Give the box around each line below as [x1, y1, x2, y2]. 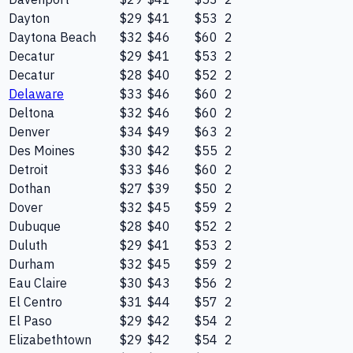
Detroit [9, 162, 48, 178]
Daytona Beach [9, 29, 96, 46]
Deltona [9, 105, 54, 121]
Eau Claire [9, 275, 67, 292]
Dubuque [9, 218, 61, 235]
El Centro [9, 294, 62, 310]
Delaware [9, 86, 64, 102]
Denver [9, 124, 50, 140]
